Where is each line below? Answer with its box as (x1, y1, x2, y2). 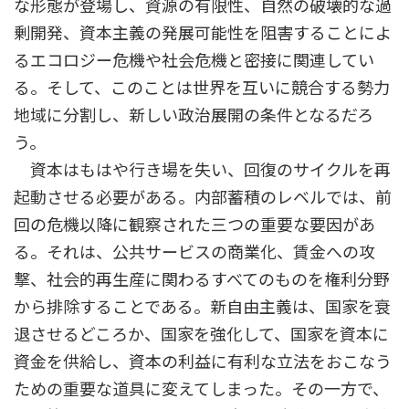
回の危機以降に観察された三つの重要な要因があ (14, 215, 375, 236)
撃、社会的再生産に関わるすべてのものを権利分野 (14, 269, 390, 290)
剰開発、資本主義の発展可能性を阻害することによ (14, 23, 392, 44)
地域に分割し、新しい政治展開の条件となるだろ (14, 105, 373, 126)
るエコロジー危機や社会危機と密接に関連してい (14, 50, 374, 71)
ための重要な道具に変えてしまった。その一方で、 (14, 379, 389, 400)
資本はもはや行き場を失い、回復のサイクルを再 (14, 160, 391, 181)
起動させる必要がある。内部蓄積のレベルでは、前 (14, 187, 392, 208)
